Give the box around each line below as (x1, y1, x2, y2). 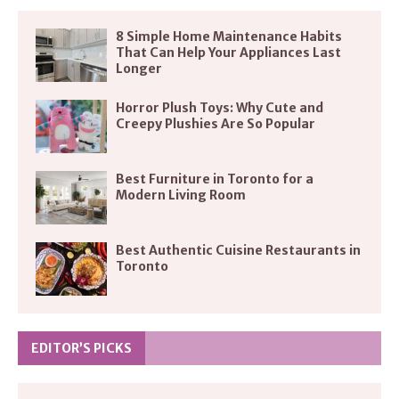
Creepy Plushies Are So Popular (116, 115, 315, 132)
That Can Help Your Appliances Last (116, 44, 341, 61)
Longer (116, 60, 162, 77)
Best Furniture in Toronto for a (116, 170, 313, 187)
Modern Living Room (116, 186, 246, 203)
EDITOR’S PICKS (31, 339, 132, 356)
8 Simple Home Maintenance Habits (116, 28, 342, 45)
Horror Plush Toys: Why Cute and (116, 99, 323, 116)
